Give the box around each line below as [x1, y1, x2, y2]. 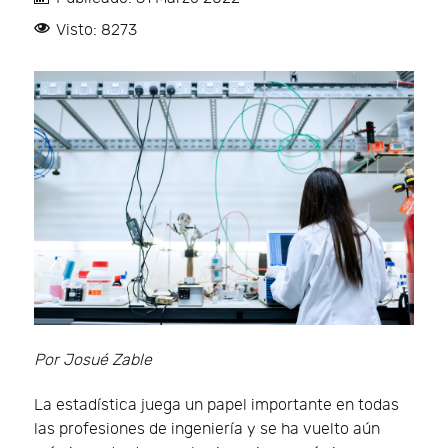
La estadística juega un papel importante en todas [34, 395, 399, 415]
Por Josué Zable [34, 350, 152, 370]
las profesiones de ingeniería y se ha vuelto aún [34, 419, 380, 439]
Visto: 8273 [56, 21, 137, 41]
